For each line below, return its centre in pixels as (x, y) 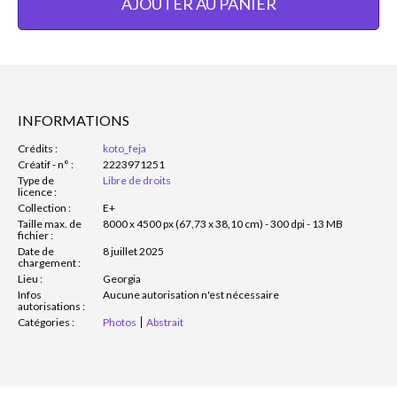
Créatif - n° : (46, 164)
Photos (120, 322)
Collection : (44, 207)
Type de (36, 180)
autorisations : (51, 306)
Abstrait (165, 322)
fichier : (35, 235)
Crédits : (38, 148)
